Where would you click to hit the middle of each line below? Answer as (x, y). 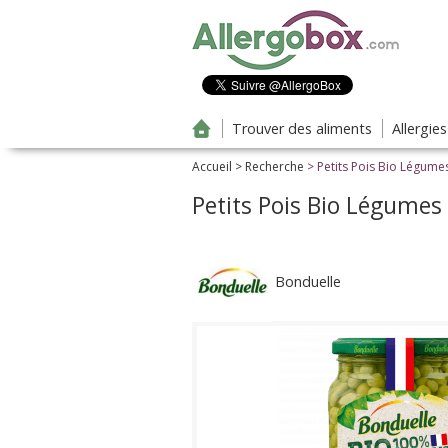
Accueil (212, 166)
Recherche (274, 166)
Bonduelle (307, 282)
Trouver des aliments (302, 128)
